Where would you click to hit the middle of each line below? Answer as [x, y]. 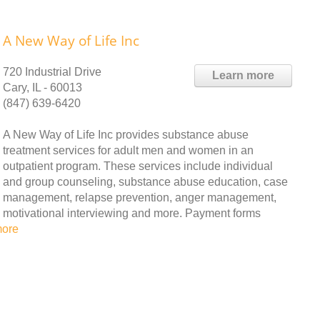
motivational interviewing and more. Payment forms [132, 213]
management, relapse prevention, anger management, [140, 197]
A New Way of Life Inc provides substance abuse [126, 135]
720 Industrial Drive [52, 72]
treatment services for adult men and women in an [128, 150]
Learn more [243, 75]
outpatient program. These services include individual [138, 166]
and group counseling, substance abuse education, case [145, 182]
